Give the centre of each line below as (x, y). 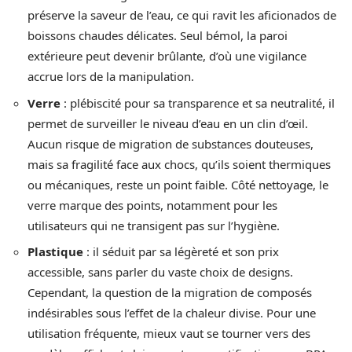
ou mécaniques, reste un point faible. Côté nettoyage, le (178, 184)
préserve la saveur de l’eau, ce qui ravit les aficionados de (182, 15)
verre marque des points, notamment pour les (152, 205)
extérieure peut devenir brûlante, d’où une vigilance (167, 56)
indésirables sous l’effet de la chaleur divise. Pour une (172, 313)
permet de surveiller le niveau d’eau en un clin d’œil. (168, 123)
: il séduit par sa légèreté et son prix (181, 251)
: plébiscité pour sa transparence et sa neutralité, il (198, 103)
